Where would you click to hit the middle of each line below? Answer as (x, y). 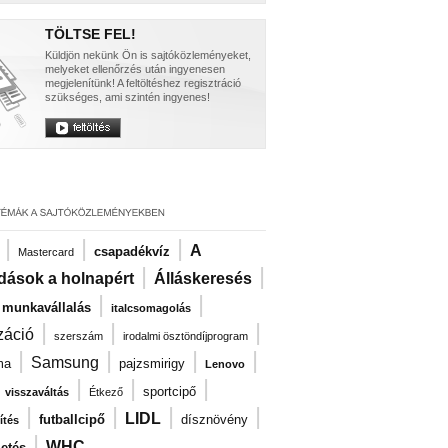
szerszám (78, 336)
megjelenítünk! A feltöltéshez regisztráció (143, 83)
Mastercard (46, 252)
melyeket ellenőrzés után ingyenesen (135, 69)
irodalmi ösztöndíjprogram (185, 336)
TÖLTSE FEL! (90, 34)
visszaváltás (37, 392)
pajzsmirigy (152, 363)
